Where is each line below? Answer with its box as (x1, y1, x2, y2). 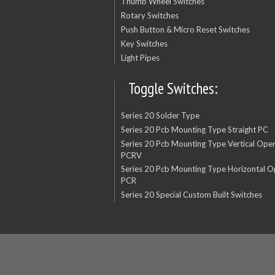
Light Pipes (120, 52, 160, 63)
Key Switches (120, 39, 168, 49)
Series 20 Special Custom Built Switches (120, 190, 262, 200)
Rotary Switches (120, 10, 179, 21)
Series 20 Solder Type (120, 110, 199, 120)
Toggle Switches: (128, 78, 218, 98)
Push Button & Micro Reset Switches (120, 25, 250, 35)
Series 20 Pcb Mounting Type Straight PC (120, 124, 268, 134)
